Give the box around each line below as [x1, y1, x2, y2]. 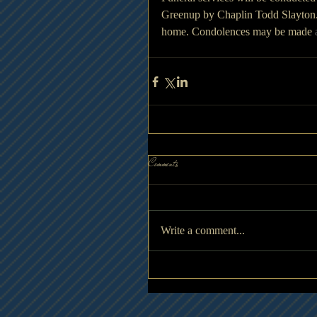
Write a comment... [161, 224, 245, 237]
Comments [149, 156, 178, 172]
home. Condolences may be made [161, 25, 315, 38]
